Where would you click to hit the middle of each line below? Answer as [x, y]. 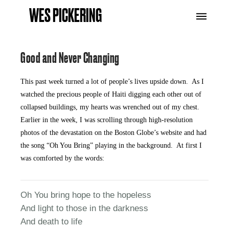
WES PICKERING [66, 16]
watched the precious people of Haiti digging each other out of [111, 94]
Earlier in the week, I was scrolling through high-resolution [107, 120]
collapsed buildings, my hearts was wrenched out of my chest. [111, 107]
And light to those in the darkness [85, 209]
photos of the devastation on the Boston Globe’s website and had [114, 132]
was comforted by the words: [63, 158]
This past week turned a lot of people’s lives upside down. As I [112, 81]
